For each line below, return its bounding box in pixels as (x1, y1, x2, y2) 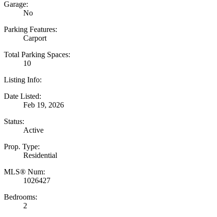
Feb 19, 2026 (23, 100, 64, 109)
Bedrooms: (4, 192, 37, 201)
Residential (23, 151, 57, 159)
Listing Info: (4, 75, 42, 84)
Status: (4, 117, 24, 125)
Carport (23, 33, 46, 42)
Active (23, 125, 44, 134)
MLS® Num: (4, 167, 45, 176)
